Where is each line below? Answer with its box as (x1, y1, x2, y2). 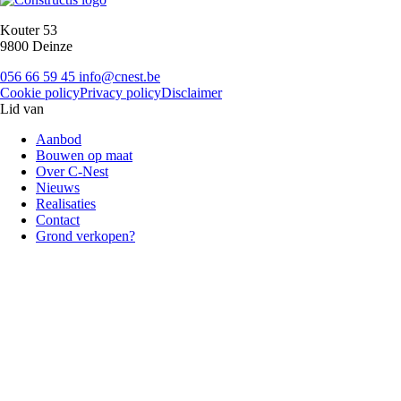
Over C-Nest (36, 164, 108, 180)
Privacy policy (80, 85, 161, 101)
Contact (36, 212, 80, 228)
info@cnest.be (79, 69, 160, 85)
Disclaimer (161, 85, 222, 101)
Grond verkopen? (36, 228, 135, 244)
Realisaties (36, 196, 96, 212)
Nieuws (36, 180, 80, 196)
